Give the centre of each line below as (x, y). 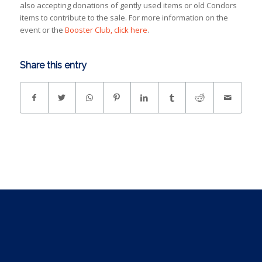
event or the (42, 30)
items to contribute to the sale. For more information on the (124, 18)
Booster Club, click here (106, 30)
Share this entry (53, 65)
